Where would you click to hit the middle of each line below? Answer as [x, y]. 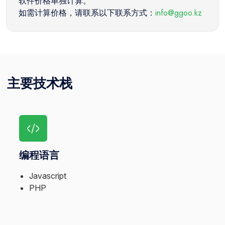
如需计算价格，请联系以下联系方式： [87, 13]
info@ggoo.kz [179, 13]
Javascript [48, 176]
